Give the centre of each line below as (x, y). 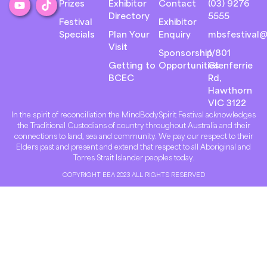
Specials (77, 34)
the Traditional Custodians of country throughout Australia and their (133, 125)
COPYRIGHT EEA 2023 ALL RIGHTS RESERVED (133, 174)
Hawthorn (230, 90)
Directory (129, 15)
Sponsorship (185, 52)
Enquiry (174, 34)
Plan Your (129, 34)
